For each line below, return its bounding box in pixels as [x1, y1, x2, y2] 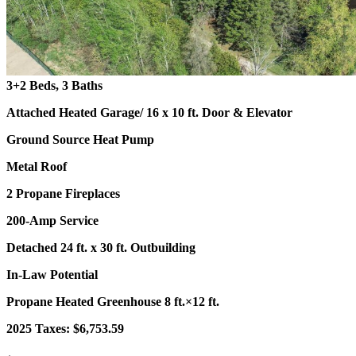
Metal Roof [6, 160, 67, 174]
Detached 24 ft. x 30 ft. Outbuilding [6, 241, 195, 255]
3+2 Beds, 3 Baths [6, 79, 103, 93]
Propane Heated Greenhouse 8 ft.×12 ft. [6, 295, 219, 309]
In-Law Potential [6, 268, 98, 282]
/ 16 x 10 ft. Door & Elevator [140, 106, 292, 120]
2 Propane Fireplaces [6, 187, 120, 201]
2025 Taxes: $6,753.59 [6, 322, 124, 336]
